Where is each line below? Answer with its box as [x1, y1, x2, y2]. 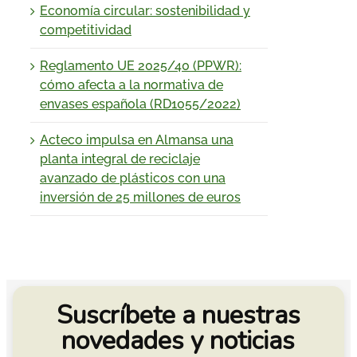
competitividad [40, 22, 131, 37]
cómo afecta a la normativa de [40, 76, 223, 92]
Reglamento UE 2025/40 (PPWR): [40, 57, 241, 73]
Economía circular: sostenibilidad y [40, 2, 250, 18]
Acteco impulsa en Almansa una [40, 131, 233, 147]
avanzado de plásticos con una [40, 170, 226, 186]
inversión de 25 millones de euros [40, 189, 241, 205]
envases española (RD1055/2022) [40, 96, 241, 112]
